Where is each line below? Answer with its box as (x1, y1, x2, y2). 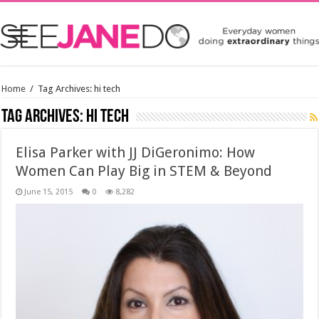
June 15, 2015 (24, 187, 73, 197)
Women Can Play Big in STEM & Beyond (16, 162, 273, 179)
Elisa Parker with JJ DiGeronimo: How (16, 144, 256, 161)
